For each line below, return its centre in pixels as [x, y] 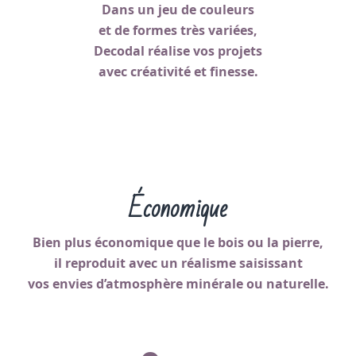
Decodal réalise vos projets [178, 51]
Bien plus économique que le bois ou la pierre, [178, 242]
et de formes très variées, [178, 30]
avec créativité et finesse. [178, 72]
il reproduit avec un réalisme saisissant [178, 263]
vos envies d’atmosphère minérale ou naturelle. [178, 284]
